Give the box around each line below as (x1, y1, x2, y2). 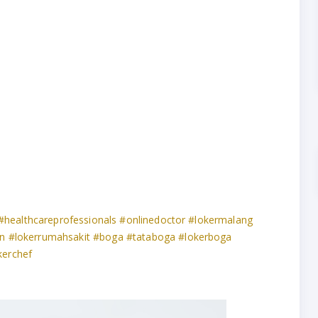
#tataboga (126, 229, 176, 243)
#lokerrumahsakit (8, 229, 90, 243)
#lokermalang (188, 212, 253, 226)
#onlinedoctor (119, 212, 186, 226)
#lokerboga (178, 229, 232, 243)
